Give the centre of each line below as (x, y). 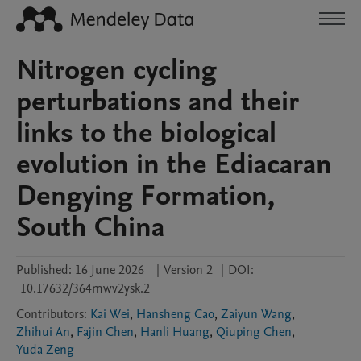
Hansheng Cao (175, 314)
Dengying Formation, (145, 196)
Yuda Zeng (45, 350)
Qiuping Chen (254, 332)
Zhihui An (43, 332)
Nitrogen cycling (116, 70)
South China (90, 227)
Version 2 (188, 270)
